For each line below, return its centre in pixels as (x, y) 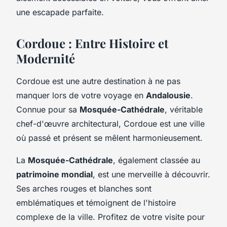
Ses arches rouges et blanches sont (84, 188)
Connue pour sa (48, 109)
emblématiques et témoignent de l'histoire (96, 202)
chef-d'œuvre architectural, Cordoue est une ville (110, 123)
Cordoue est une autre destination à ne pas (98, 81)
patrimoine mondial (54, 174)
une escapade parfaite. (60, 12)
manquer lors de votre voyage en (81, 95)
